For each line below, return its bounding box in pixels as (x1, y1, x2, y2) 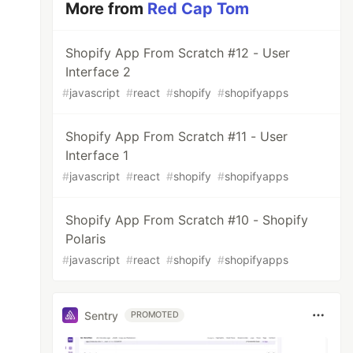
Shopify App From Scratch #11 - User (65, 128, 288, 144)
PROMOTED (131, 310, 179, 320)
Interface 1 (65, 147, 129, 163)
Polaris (65, 231, 106, 247)
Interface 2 (65, 64, 132, 80)
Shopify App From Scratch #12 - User (65, 45, 291, 61)
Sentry (84, 308, 119, 322)
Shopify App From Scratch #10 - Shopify (65, 212, 309, 228)
